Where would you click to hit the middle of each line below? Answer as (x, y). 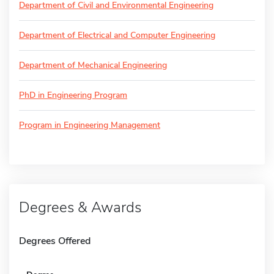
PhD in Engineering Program (73, 95)
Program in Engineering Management (90, 125)
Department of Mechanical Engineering (93, 65)
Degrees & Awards (80, 207)
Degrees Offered (55, 241)
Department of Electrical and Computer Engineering (117, 35)
